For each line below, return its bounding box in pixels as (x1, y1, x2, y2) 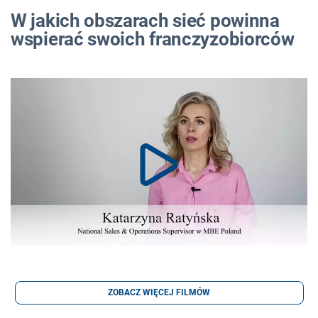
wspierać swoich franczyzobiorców (11, 28, 295, 50)
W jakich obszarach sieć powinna (11, 10, 280, 32)
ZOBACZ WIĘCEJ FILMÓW (108, 287, 210, 298)
